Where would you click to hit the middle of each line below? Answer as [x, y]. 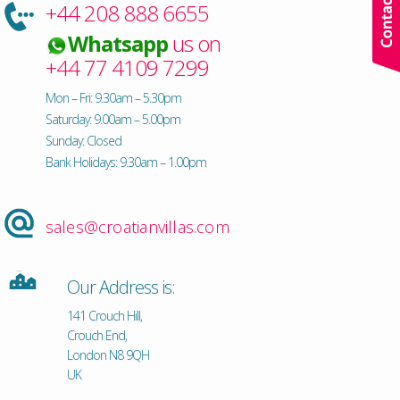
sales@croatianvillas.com [137, 227]
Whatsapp [117, 43]
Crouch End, [96, 336]
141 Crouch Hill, [104, 316]
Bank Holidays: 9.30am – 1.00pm [125, 162]
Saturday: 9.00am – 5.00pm [112, 120]
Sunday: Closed [83, 141]
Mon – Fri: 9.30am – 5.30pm [113, 98]
